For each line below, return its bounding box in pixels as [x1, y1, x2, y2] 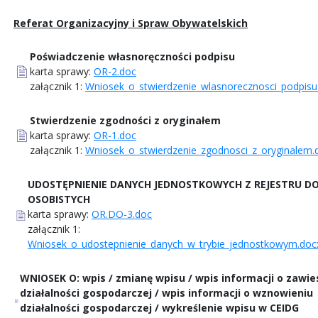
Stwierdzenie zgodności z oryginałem [30, 113, 221, 127]
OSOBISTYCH [28, 192, 90, 206]
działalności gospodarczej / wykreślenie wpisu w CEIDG [20, 300, 299, 314]
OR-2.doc [94, 64, 136, 78]
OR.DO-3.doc [92, 207, 152, 221]
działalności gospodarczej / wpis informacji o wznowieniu [20, 285, 313, 300]
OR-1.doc [94, 128, 136, 142]
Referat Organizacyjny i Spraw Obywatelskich [13, 16, 248, 30]
